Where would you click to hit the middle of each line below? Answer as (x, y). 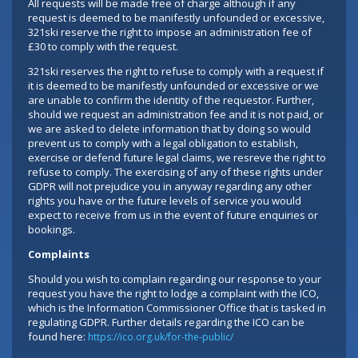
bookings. (52, 229)
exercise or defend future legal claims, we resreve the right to (177, 157)
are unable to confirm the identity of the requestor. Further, (171, 100)
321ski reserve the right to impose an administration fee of (170, 32)
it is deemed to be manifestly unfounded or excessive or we (173, 86)
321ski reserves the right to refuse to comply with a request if (176, 71)
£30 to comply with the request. (103, 46)
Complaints (59, 254)
